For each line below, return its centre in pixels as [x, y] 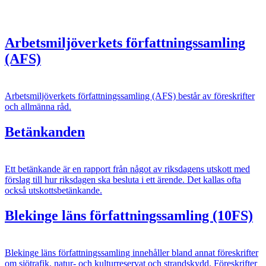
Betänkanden [45, 132]
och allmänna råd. [38, 107]
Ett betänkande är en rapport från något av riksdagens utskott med [127, 169]
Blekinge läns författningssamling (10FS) [129, 215]
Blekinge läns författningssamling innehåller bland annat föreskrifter [132, 252]
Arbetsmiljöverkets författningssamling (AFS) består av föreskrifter [130, 96]
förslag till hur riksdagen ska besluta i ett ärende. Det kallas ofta [123, 179]
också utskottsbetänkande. [53, 190]
